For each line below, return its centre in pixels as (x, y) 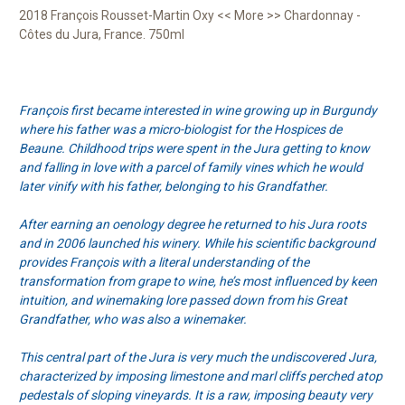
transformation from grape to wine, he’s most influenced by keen (198, 282)
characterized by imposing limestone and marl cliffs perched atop (201, 377)
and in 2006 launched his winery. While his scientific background (197, 244)
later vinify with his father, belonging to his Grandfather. (174, 187)
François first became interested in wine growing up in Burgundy (198, 111)
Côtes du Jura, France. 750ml (102, 35)
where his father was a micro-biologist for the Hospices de (180, 130)
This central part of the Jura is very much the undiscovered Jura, (198, 358)
